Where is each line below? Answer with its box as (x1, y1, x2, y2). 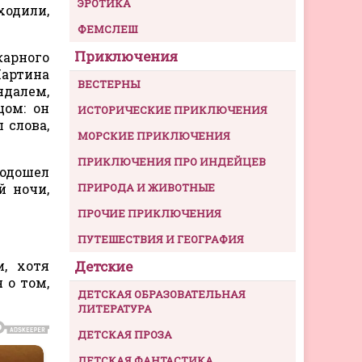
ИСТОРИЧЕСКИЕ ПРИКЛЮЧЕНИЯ (78, 102, 267, 117)
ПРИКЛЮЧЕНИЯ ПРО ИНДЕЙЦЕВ (78, 154, 266, 169)
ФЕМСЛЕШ (78, 21, 137, 36)
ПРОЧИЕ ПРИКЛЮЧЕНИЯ (78, 205, 221, 221)
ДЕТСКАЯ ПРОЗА (78, 326, 172, 342)
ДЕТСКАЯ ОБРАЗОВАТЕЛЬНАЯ (78, 286, 246, 301)
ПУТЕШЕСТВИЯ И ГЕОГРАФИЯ (78, 231, 244, 246)
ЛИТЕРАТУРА (78, 301, 152, 316)
